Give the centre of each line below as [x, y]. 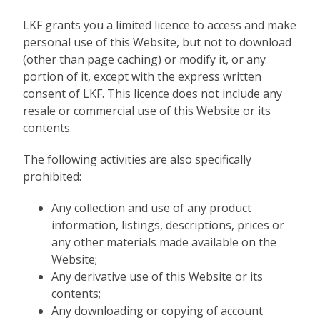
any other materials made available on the [164, 242]
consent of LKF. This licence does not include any [153, 94]
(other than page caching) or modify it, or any [145, 59]
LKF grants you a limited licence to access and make [160, 25]
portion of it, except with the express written [142, 76]
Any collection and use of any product [152, 208]
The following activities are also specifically [137, 159]
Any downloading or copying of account [157, 311]
